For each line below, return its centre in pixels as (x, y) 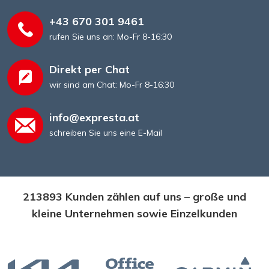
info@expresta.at (94, 118)
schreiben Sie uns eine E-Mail (106, 133)
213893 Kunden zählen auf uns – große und (134, 196)
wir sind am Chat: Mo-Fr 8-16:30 (112, 85)
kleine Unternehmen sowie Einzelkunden (134, 213)
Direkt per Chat (89, 70)
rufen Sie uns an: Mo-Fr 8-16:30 (110, 37)
